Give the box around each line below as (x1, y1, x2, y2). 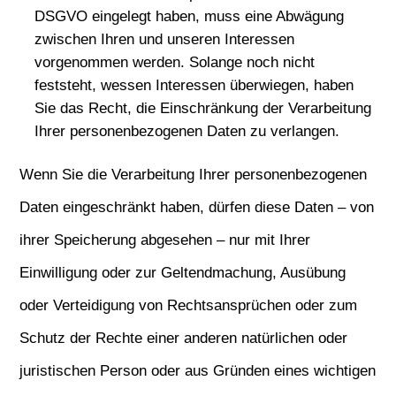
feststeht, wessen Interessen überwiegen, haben (34, 77, 354, 94)
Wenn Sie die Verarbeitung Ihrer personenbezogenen (19, 166, 368, 183)
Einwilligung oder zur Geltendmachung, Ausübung (19, 264, 346, 281)
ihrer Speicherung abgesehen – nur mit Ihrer (19, 232, 311, 248)
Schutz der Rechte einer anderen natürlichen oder (19, 330, 348, 346)
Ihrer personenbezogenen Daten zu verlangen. (34, 123, 340, 140)
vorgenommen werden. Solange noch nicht (34, 54, 316, 71)
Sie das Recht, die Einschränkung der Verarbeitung (34, 100, 372, 117)
